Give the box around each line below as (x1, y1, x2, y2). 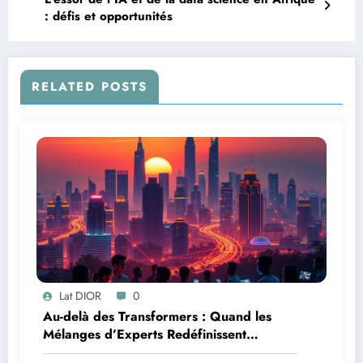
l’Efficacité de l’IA (43, 342, 151, 361)
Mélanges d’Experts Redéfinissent (43, 324, 246, 344)
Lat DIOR (59, 287, 101, 304)
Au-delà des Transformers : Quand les (43, 306, 271, 326)
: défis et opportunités (45, 6, 173, 25)
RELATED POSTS (32, 77, 147, 96)
